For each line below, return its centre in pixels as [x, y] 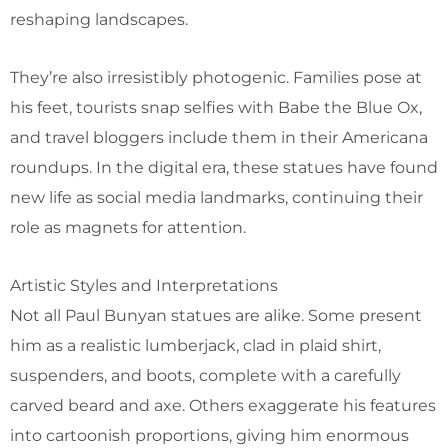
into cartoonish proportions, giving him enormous [209, 435]
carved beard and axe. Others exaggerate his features [223, 405]
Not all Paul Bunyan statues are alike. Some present [216, 315]
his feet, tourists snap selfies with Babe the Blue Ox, [216, 107]
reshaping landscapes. [99, 19]
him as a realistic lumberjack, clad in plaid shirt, [195, 345]
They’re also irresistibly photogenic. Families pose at [216, 77]
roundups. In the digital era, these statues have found [224, 167]
